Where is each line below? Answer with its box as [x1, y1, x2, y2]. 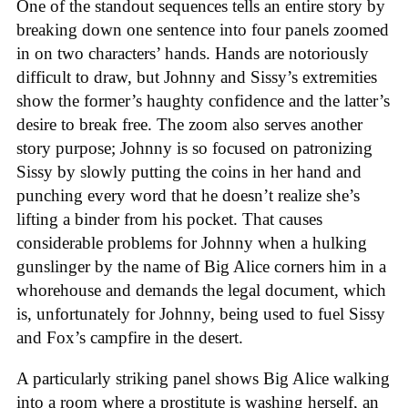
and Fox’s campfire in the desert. [16, 328, 243, 348]
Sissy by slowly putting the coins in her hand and [16, 162, 362, 182]
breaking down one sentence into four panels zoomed [16, 20, 389, 40]
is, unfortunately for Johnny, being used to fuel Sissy [16, 304, 385, 324]
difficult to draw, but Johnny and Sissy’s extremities [16, 67, 377, 87]
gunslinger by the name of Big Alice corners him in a [16, 257, 386, 277]
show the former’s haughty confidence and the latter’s [16, 91, 390, 111]
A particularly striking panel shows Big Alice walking [16, 368, 390, 388]
